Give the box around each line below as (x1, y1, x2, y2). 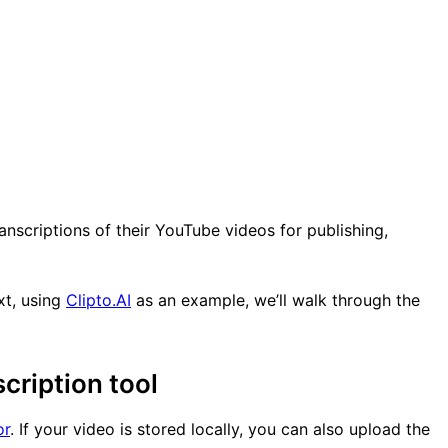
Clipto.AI (66, 289, 131, 310)
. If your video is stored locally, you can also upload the (10, 418, 430, 439)
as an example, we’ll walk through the (131, 289, 420, 310)
